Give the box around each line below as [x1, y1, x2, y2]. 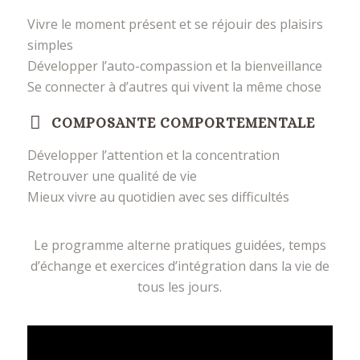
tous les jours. [137, 277, 223, 296]
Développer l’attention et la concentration [27, 146, 280, 165]
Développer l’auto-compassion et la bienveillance [27, 57, 322, 76]
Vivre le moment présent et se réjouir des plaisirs [27, 15, 323, 34]
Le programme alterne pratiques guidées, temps [33, 235, 326, 254]
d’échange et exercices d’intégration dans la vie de [30, 256, 329, 275]
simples [27, 36, 73, 55]
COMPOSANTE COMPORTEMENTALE [51, 115, 315, 132]
